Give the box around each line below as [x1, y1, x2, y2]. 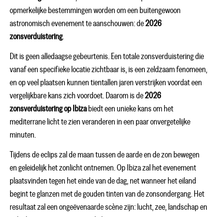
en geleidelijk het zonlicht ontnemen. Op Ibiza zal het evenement [10, 164, 196, 173]
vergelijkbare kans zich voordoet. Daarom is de [10, 92, 145, 101]
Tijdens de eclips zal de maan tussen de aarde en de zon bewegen [10, 151, 200, 160]
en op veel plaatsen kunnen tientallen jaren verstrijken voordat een [10, 78, 202, 88]
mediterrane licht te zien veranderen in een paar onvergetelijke [10, 118, 190, 127]
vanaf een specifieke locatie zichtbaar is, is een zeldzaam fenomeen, [10, 65, 207, 75]
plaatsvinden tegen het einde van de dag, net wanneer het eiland [10, 177, 196, 186]
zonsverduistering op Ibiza [10, 105, 87, 114]
